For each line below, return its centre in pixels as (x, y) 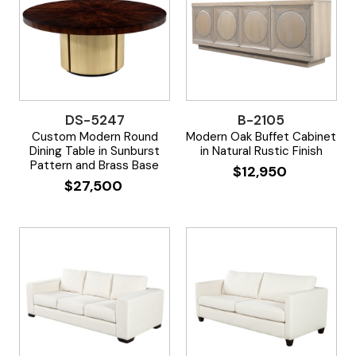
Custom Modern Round (95, 136)
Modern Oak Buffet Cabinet (261, 136)
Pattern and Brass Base (95, 165)
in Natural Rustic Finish (261, 151)
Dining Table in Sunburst (95, 151)
